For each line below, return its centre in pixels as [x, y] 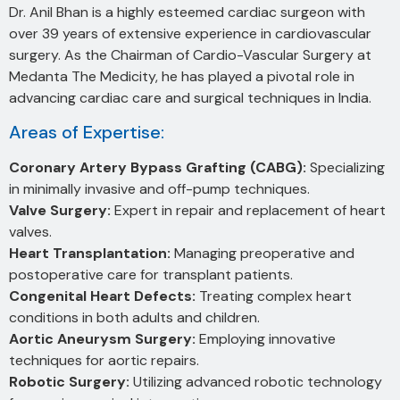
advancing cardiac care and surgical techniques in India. [190, 97]
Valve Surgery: [60, 211]
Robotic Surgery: [69, 382]
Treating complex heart [274, 296]
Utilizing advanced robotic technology [256, 382]
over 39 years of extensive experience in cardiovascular [190, 33]
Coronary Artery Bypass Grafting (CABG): [158, 168]
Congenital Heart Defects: [102, 296]
